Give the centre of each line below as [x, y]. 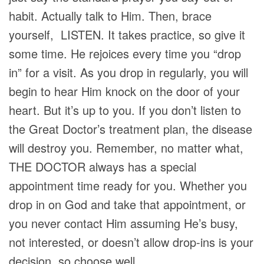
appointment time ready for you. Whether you [128, 185]
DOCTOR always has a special [114, 166]
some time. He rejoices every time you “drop [125, 53]
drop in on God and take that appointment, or [127, 204]
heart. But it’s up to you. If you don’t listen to [125, 110]
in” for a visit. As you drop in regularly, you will [128, 72]
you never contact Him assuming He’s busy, [123, 223]
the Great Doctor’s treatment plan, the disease [131, 129]
